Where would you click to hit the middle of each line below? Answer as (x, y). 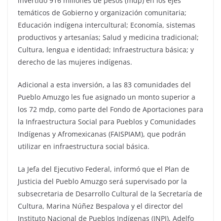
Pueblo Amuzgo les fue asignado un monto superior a (107, 97)
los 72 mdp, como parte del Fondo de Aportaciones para (110, 109)
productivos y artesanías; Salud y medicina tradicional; (108, 37)
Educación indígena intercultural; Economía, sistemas (107, 25)
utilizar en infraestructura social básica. (84, 146)
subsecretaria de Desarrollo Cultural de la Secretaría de (110, 193)
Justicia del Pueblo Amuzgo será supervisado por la (102, 181)
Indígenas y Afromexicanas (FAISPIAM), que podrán (102, 134)
